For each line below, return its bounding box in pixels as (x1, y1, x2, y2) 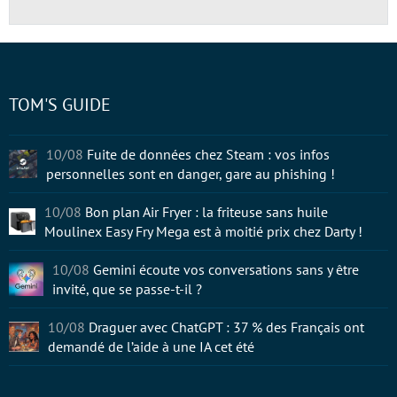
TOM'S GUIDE (9, 93, 111, 116)
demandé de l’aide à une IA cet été (48, 338, 255, 355)
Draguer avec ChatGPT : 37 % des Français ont (89, 318, 365, 336)
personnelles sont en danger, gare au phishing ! (45, 165, 335, 183)
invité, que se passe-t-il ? (51, 280, 202, 298)
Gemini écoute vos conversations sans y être (92, 261, 359, 278)
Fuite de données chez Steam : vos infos (86, 145, 330, 163)
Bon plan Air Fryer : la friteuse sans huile (85, 203, 329, 221)
